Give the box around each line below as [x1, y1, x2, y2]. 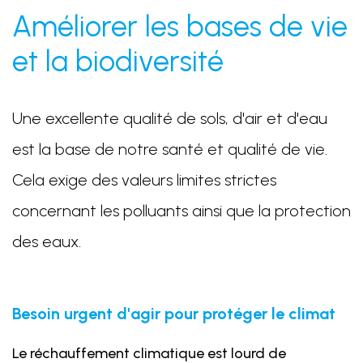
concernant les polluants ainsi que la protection [12, 200, 351, 220]
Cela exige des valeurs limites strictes [12, 169, 276, 190]
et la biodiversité [12, 43, 224, 79]
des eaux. [12, 231, 81, 251]
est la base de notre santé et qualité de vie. [12, 139, 327, 159]
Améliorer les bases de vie [12, 8, 348, 44]
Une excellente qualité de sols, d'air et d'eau [12, 108, 327, 128]
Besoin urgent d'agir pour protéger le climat [12, 303, 335, 323]
